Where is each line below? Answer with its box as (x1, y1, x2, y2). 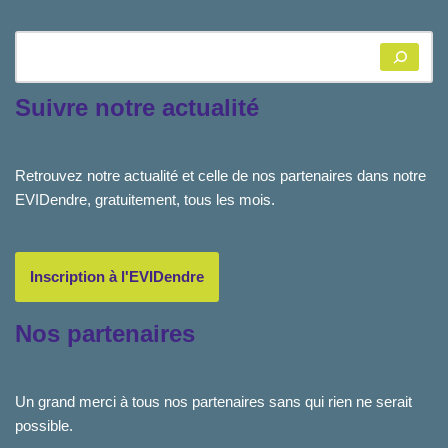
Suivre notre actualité (15, 93, 259, 121)
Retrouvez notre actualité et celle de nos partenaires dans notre (15, 166, 426, 184)
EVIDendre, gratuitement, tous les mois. (15, 190, 275, 208)
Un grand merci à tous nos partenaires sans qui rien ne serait (15, 393, 412, 410)
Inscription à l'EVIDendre (30, 267, 204, 285)
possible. (15, 417, 73, 434)
